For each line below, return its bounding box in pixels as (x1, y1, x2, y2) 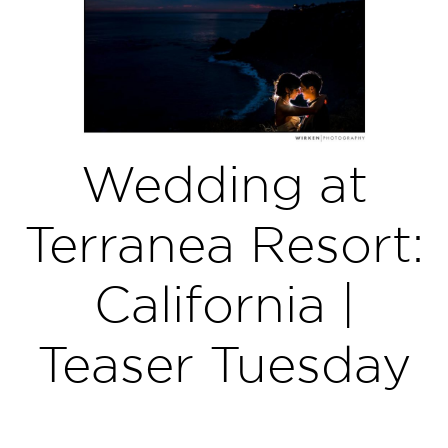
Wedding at (80, 156, 368, 211)
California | (93, 276, 355, 331)
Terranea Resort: (24, 216, 424, 271)
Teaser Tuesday (37, 336, 411, 391)
